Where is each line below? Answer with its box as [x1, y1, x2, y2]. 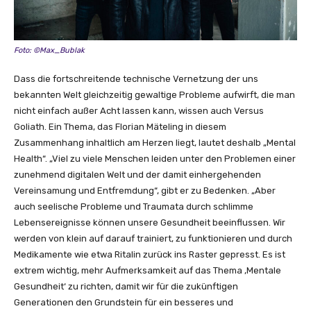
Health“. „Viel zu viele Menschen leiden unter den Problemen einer [14, 153, 296, 165]
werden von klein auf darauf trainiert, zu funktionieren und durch [14, 233, 292, 244]
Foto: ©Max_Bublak [14, 46, 85, 56]
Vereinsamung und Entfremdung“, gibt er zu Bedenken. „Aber [14, 185, 276, 196]
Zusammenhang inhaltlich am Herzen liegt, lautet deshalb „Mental [14, 137, 296, 149]
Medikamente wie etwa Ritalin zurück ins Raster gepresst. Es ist [14, 249, 285, 260]
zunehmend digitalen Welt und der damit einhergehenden [14, 169, 261, 180]
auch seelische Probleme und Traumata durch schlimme [14, 201, 253, 212]
